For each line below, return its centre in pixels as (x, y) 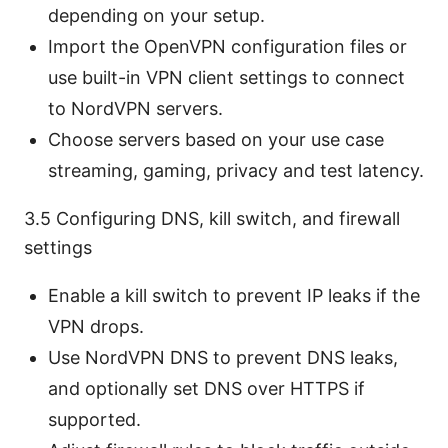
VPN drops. (96, 326)
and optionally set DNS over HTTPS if (206, 388)
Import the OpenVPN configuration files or (227, 46)
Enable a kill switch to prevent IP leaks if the (234, 295)
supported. (94, 419)
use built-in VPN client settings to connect (226, 77)
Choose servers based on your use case (216, 139)
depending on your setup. (156, 15)
